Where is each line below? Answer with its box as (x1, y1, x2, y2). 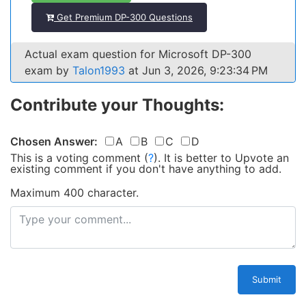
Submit (252, 274, 281, 285)
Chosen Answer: (10, 135, 98, 148)
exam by (25, 64, 72, 77)
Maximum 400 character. (10, 186, 139, 199)
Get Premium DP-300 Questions (54, 12, 193, 23)
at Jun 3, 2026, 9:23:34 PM (125, 64, 268, 77)
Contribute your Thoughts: (10, 95, 224, 115)
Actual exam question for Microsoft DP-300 (25, 47, 251, 61)
